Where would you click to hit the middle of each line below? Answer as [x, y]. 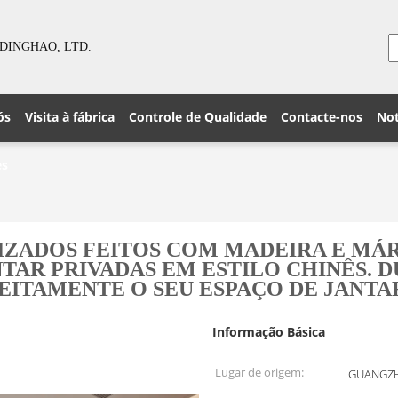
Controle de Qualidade [198, 117]
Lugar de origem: [259, 372]
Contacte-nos [322, 117]
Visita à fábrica [70, 117]
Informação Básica [269, 332]
